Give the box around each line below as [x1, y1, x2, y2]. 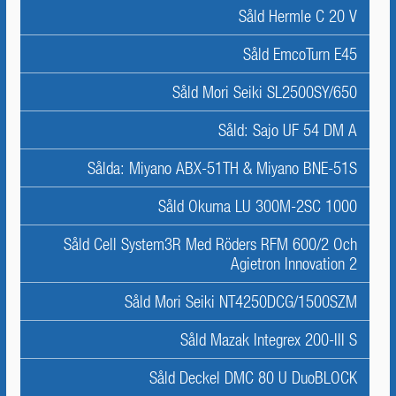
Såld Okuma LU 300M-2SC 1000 [158, 196, 357, 216]
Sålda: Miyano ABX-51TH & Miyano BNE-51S [88, 158, 357, 178]
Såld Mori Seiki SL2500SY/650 [172, 82, 357, 102]
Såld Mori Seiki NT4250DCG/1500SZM [125, 292, 357, 311]
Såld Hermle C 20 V [239, 6, 357, 26]
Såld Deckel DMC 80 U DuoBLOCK [149, 368, 357, 387]
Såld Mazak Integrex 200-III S [180, 330, 357, 349]
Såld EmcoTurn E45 [243, 44, 357, 64]
